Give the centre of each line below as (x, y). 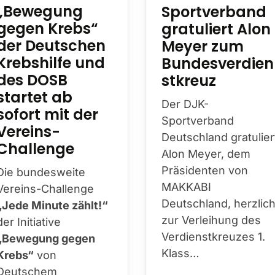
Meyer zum (203, 46)
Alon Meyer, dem (207, 153)
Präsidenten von (205, 170)
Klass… (181, 253)
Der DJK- (186, 104)
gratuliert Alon (217, 29)
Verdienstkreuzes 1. (214, 236)
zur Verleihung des (212, 220)
